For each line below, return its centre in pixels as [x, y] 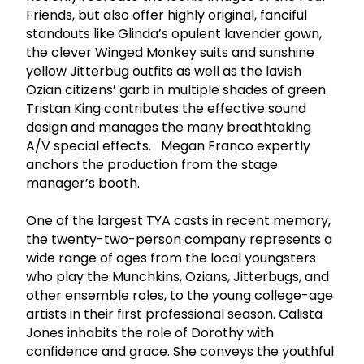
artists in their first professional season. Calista [174, 314]
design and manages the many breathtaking [169, 127]
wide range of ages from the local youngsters [171, 258]
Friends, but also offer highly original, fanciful [167, 15]
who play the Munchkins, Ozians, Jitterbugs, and [178, 276]
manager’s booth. [83, 183]
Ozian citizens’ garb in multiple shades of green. [179, 89]
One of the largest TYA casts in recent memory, [178, 220]
